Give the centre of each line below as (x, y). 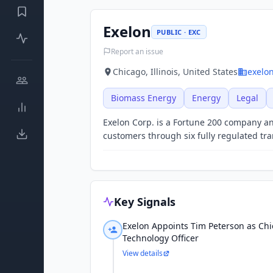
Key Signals (145, 202)
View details (143, 253)
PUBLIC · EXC (179, 32)
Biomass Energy (144, 98)
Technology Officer (161, 238)
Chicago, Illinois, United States (175, 72)
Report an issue (137, 51)
